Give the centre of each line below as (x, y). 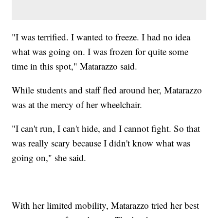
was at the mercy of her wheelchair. (79, 104)
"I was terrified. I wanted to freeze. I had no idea (101, 36)
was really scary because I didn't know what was (101, 143)
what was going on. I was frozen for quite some (100, 51)
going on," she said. (49, 157)
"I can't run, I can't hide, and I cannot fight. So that (106, 128)
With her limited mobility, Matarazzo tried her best (106, 205)
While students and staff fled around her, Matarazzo (107, 90)
